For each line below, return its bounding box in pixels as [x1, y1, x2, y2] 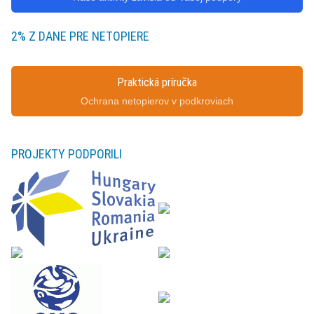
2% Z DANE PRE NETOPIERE [11, 29, 149, 43]
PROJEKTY [11, 146, 68, 161]
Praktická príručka [117, 76, 197, 89]
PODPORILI [68, 146, 122, 161]
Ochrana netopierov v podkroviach [81, 95, 233, 107]
